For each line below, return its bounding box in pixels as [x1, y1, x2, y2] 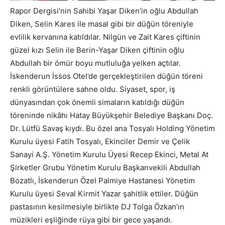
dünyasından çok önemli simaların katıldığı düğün [10, 97, 184, 107]
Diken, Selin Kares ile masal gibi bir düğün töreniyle [10, 19, 193, 29]
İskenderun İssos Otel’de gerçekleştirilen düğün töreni [10, 71, 203, 81]
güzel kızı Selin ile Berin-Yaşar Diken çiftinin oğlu [10, 45, 184, 55]
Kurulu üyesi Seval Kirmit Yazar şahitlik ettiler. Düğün [10, 188, 198, 198]
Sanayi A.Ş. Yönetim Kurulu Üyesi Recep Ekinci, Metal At [10, 149, 208, 159]
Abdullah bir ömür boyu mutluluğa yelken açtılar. [10, 58, 181, 68]
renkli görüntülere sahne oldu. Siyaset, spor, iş [10, 84, 175, 94]
